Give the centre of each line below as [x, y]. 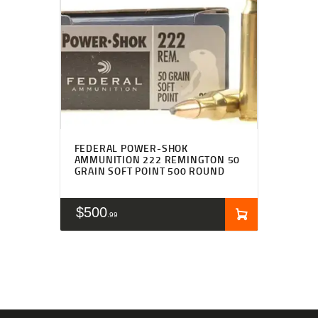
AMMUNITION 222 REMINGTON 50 [157, 160]
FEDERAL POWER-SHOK [131, 148]
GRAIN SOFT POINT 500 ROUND [149, 171]
